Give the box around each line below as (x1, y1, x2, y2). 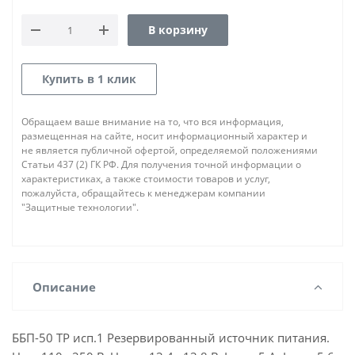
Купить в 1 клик (42, 71, 136, 86)
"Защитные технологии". (21, 200, 139, 214)
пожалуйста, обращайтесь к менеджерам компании (21, 186, 265, 200)
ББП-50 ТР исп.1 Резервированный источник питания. (12, 330, 330, 345)
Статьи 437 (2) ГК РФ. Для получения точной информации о (21, 158, 301, 171)
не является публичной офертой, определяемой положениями (21, 143, 318, 157)
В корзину (148, 22, 208, 37)
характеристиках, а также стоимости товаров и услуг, (21, 172, 270, 185)
